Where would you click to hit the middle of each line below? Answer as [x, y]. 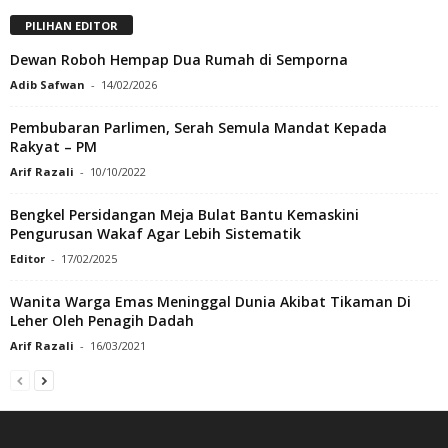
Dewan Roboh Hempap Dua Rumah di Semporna [179, 59]
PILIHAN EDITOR [71, 25]
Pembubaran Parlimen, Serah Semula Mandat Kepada [198, 127]
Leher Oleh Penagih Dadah [102, 320]
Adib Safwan [47, 84]
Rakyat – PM [53, 146]
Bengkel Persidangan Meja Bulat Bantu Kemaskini [184, 214]
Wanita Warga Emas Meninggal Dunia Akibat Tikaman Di [210, 301]
